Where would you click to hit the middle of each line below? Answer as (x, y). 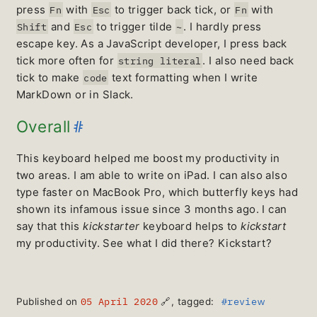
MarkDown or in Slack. (75, 94)
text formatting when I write (183, 77)
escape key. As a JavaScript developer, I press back (151, 43)
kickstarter (111, 226)
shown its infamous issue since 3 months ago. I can (151, 209)
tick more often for (67, 60)
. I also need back (248, 60)
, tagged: (194, 302)
